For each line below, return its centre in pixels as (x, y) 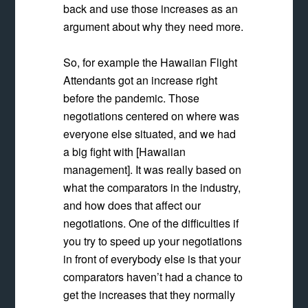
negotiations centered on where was (152, 116)
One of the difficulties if (184, 223)
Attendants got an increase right (141, 80)
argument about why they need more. (154, 26)
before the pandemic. (115, 98)
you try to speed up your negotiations (153, 241)
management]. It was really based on (153, 169)
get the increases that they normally (150, 295)
